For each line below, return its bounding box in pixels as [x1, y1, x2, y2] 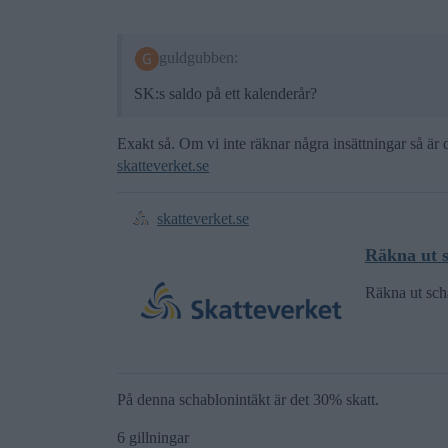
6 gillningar [117, 428, 189, 446]
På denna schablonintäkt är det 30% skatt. [117, 390, 379, 408]
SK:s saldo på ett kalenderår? [134, 84, 317, 102]
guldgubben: [158, 48, 238, 66]
